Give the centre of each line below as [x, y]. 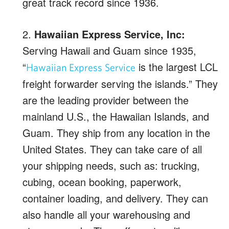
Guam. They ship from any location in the [116, 132]
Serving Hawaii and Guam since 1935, [109, 50]
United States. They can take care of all [112, 149]
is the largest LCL [177, 66]
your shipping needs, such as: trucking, [111, 165]
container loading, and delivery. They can [115, 198]
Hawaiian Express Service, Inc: [110, 34]
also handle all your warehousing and [106, 214]
